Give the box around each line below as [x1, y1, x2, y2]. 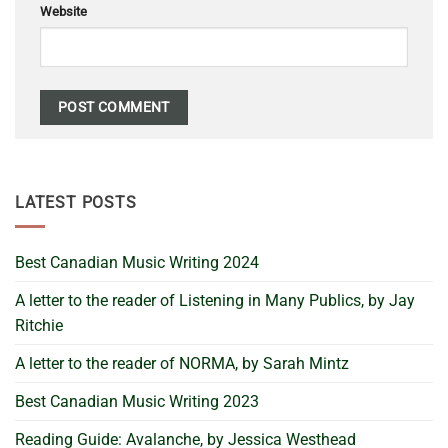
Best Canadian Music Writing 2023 [15, 392, 259, 412]
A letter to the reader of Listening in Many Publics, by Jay [15, 291, 415, 311]
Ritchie [15, 316, 63, 336]
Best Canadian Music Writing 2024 [15, 253, 259, 273]
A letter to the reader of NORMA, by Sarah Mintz [15, 354, 349, 374]
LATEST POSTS [15, 192, 137, 212]
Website [40, 3, 87, 19]
